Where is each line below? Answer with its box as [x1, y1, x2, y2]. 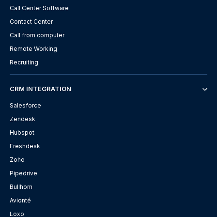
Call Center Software [10, 4, 69, 12]
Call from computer [10, 31, 64, 39]
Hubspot [10, 128, 34, 136]
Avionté [10, 196, 31, 204]
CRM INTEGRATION [10, 84, 71, 93]
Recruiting [10, 58, 38, 66]
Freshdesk [10, 142, 40, 150]
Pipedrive [10, 169, 37, 177]
